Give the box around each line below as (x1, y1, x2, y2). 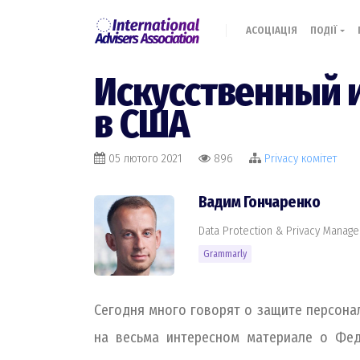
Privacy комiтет (264, 151, 337, 166)
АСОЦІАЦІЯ (245, 24, 297, 36)
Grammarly (203, 248, 247, 260)
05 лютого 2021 (105, 151, 186, 166)
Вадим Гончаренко (198, 193, 321, 211)
